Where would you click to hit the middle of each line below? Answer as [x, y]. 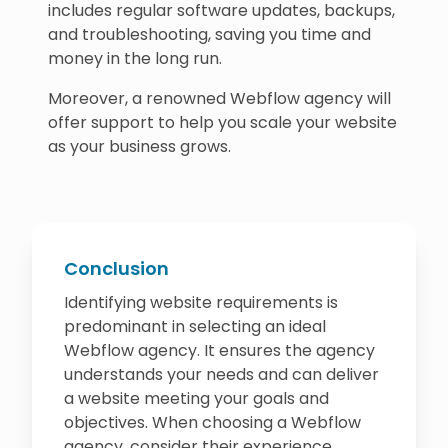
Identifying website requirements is [201, 302]
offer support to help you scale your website [222, 122]
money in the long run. [135, 58]
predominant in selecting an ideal [195, 326]
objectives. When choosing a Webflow [212, 422]
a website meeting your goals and [196, 398]
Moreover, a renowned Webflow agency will [219, 98]
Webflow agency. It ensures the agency [219, 350]
